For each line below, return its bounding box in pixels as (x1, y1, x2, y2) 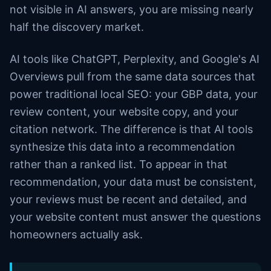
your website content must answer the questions (10, 211, 261, 223)
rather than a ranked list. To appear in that (10, 158, 227, 171)
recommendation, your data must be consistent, (10, 175, 256, 188)
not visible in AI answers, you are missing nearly (10, 3, 253, 16)
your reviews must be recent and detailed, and (10, 193, 247, 206)
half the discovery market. (10, 21, 144, 33)
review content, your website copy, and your (10, 105, 238, 118)
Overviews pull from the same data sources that (10, 70, 255, 83)
